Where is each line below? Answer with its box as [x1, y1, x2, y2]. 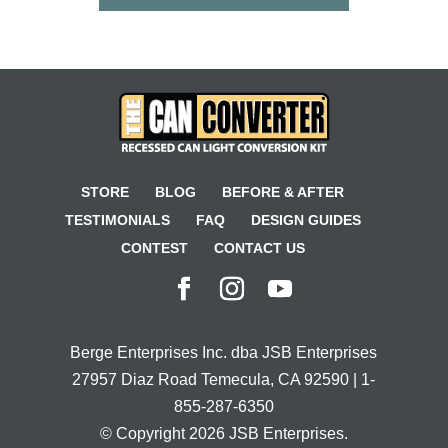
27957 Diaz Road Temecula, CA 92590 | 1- [72, 370, 376, 388]
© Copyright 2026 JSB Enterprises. [99, 424, 348, 442]
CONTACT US [213, 239, 305, 256]
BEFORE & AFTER [222, 183, 345, 200]
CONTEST [120, 239, 188, 256]
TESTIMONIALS [64, 211, 170, 228]
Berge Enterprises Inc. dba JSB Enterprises [70, 343, 378, 361]
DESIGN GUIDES [250, 211, 361, 228]
